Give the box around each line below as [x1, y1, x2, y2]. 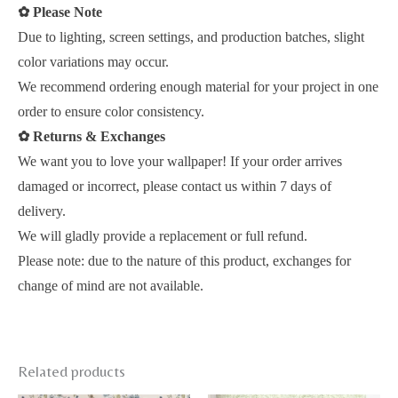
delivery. [18, 203, 66, 219]
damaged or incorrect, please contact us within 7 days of [18, 179, 331, 195]
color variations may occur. [18, 54, 169, 70]
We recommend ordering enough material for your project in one [18, 79, 378, 95]
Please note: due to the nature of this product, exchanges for [18, 253, 351, 269]
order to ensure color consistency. [18, 104, 204, 120]
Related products [18, 362, 125, 381]
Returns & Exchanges [29, 129, 165, 145]
